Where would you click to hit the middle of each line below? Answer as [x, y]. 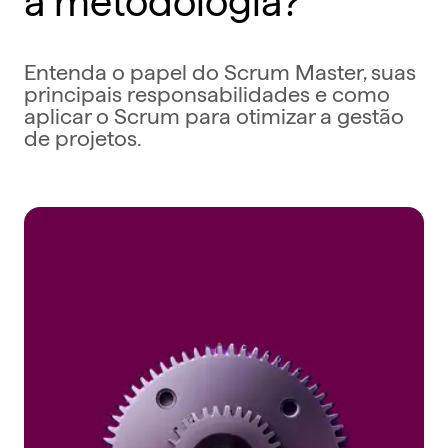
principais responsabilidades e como [207, 91]
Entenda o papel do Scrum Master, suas [220, 69]
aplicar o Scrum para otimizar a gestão [214, 113]
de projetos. [83, 135]
